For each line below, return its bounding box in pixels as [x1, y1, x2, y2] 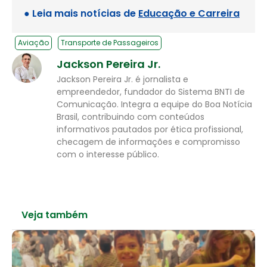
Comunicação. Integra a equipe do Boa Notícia [57, 98, 252, 110]
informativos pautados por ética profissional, [57, 123, 243, 135]
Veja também [21, 208, 88, 222]
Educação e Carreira [138, 6, 240, 20]
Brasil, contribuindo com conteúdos [57, 110, 204, 123]
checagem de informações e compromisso [57, 135, 240, 148]
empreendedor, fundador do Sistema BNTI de [57, 85, 245, 98]
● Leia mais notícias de [24, 6, 138, 20]
